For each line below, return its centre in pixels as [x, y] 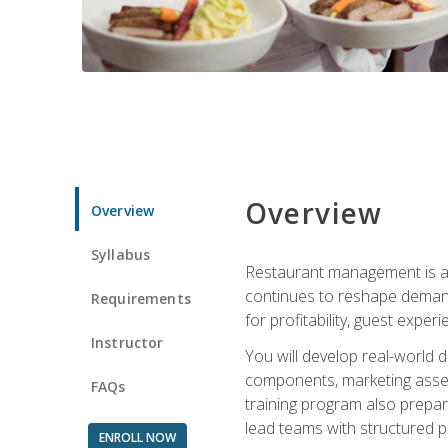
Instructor [127, 342]
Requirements [141, 298]
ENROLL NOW [137, 437]
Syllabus [121, 254]
